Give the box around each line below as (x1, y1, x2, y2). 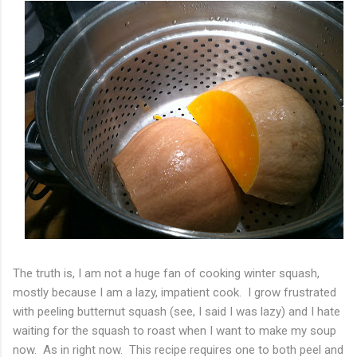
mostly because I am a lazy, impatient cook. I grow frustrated (13, 285, 336, 300)
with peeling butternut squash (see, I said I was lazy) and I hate (13, 304, 340, 320)
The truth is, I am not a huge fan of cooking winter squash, (13, 266, 320, 281)
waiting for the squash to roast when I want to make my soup (13, 324, 336, 339)
